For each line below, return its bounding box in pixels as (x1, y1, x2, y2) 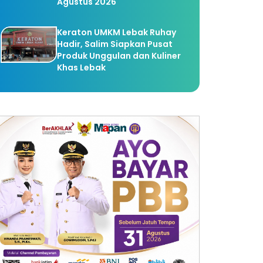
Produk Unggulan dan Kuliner (57, 50, 181, 62)
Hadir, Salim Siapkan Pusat (57, 38, 173, 50)
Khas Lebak (57, 62, 106, 74)
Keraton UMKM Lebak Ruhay (57, 26, 177, 39)
